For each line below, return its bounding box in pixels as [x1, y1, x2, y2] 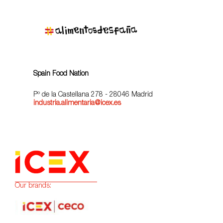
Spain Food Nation [33, 71, 89, 78]
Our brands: [15, 182, 51, 190]
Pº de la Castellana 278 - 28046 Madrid [33, 92, 153, 99]
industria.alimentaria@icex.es [33, 100, 121, 107]
